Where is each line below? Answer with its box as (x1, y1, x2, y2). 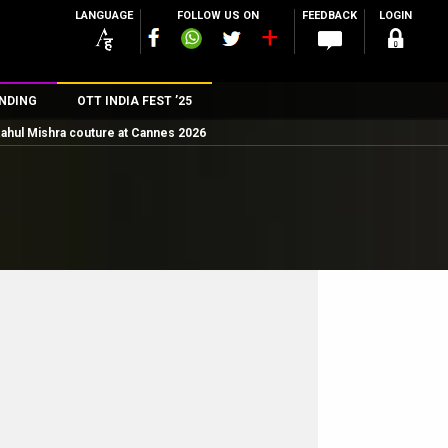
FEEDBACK (302, 9, 357, 22)
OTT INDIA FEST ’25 (76, 94, 192, 108)
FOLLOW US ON (176, 9, 259, 22)
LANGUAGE (75, 9, 133, 22)
